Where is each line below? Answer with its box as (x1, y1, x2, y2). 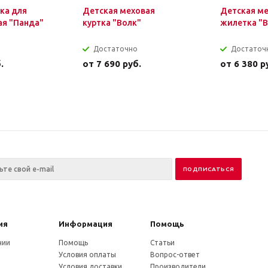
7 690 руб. (96, 59, 141, 69)
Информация (59, 220, 113, 228)
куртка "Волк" (83, 18, 141, 28)
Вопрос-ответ (150, 251, 200, 258)
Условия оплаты (59, 251, 117, 258)
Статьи (150, 239, 175, 246)
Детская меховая (83, 6, 155, 16)
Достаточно (93, 45, 138, 53)
